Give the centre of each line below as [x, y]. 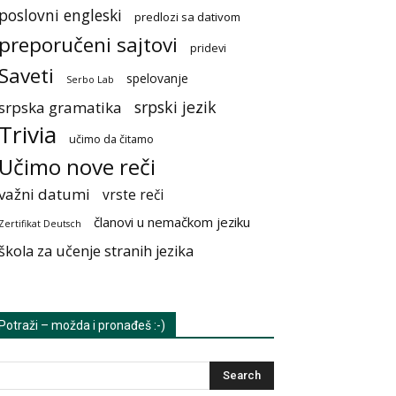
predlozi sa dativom [187, 17]
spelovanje [157, 78]
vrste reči [133, 195]
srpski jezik [175, 107]
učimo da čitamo [111, 139]
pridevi [208, 48]
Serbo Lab [90, 80]
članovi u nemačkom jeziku [172, 222]
